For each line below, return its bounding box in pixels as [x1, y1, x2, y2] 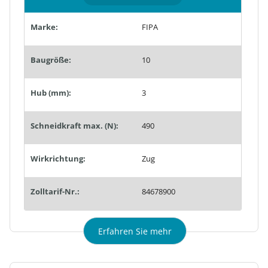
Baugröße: [31, 54, 71, 65]
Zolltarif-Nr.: [31, 185, 80, 197]
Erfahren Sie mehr [98, 225, 172, 237]
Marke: [31, 21, 58, 32]
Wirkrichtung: [31, 153, 86, 164]
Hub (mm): [31, 87, 71, 98]
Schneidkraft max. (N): [31, 120, 118, 131]
